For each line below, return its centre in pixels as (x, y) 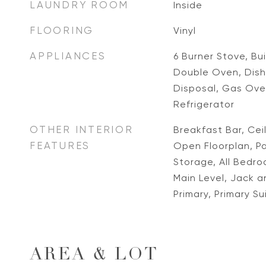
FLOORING (62, 30)
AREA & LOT (94, 256)
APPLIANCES (68, 56)
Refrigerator (204, 104)
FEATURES (60, 145)
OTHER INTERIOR (82, 129)
